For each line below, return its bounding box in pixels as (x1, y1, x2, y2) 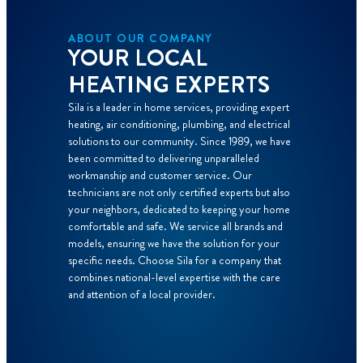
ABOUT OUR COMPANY (68, 29, 213, 46)
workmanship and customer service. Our (68, 166, 252, 183)
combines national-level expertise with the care (68, 268, 280, 285)
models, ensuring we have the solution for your (68, 234, 280, 251)
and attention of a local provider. (68, 285, 216, 302)
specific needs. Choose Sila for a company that (68, 251, 281, 268)
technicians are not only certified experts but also (68, 183, 290, 200)
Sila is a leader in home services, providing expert (68, 98, 289, 115)
